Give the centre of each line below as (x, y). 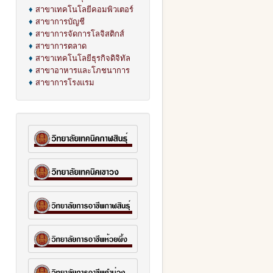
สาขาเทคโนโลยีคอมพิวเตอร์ (84, 9)
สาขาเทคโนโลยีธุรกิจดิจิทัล (83, 57)
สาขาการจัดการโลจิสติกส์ (80, 33)
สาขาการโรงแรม (65, 82)
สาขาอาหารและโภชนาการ (83, 69)
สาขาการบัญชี (60, 21)
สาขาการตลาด (61, 45)
